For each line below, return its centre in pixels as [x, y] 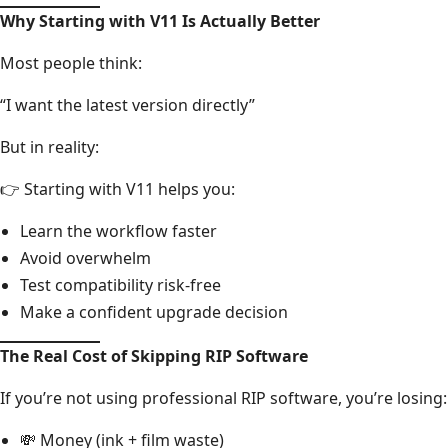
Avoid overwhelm [85, 257]
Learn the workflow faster [118, 230]
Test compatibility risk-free [120, 284]
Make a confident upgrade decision [154, 311]
